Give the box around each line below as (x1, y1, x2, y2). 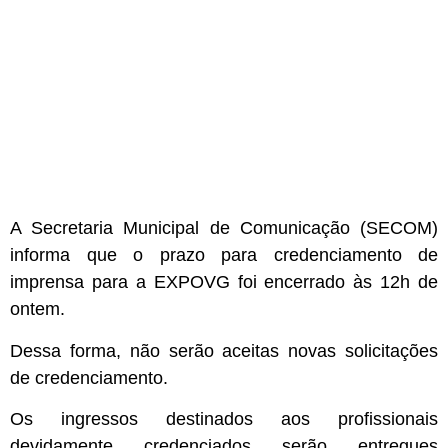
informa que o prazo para (10, 245, 274, 266)
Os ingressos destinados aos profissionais (10, 409, 438, 430)
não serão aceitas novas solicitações (129, 340, 439, 361)
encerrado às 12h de (264, 272, 438, 293)
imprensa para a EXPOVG (10, 272, 230, 293)
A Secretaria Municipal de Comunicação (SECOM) (10, 218, 438, 239)
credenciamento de (273, 245, 438, 266)
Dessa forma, (10, 340, 130, 361)
